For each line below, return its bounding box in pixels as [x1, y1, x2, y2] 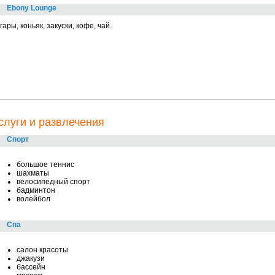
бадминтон [17, 186, 55, 195]
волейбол [17, 195, 50, 203]
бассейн [17, 263, 45, 271]
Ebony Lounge [7, 4, 56, 12]
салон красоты [17, 246, 68, 254]
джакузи [17, 254, 45, 263]
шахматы [17, 169, 49, 177]
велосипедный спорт [17, 177, 90, 186]
